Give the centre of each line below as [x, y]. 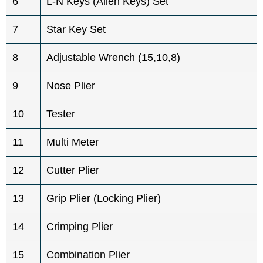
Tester [61, 114]
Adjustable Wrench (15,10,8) [113, 57]
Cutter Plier [73, 170]
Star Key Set [76, 29]
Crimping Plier [80, 226]
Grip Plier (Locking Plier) [104, 198]
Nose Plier [71, 85]
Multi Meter [73, 142]
